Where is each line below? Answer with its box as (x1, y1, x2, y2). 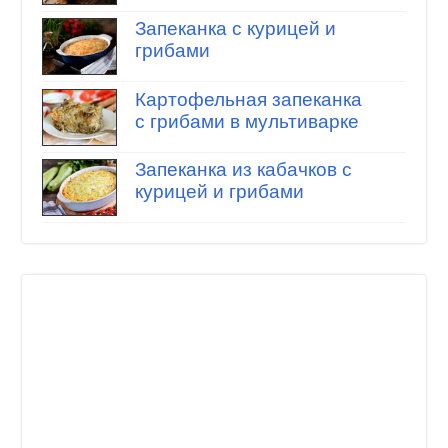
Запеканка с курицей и (134, 18, 336, 40)
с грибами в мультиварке (134, 110, 359, 132)
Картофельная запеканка (134, 88, 362, 110)
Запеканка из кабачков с (134, 159, 352, 181)
